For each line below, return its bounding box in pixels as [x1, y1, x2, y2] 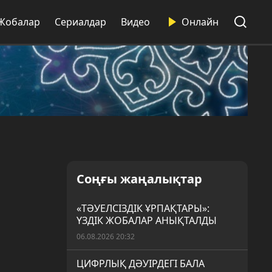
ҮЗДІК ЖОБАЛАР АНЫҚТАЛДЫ [76, 214, 217, 228]
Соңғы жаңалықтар [76, 171, 202, 188]
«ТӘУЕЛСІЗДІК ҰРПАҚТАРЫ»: [76, 202, 209, 216]
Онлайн [182, 15, 219, 29]
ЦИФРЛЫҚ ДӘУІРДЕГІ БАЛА [76, 257, 205, 271]
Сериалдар [55, 15, 106, 29]
